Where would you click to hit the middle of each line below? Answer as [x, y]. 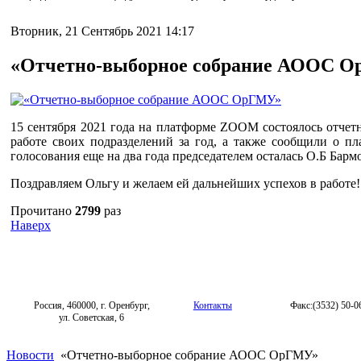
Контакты [212, 305]
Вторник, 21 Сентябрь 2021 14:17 [102, 31]
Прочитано [43, 210]
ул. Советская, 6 [92, 317]
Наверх [31, 225]
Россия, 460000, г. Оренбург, [91, 305]
